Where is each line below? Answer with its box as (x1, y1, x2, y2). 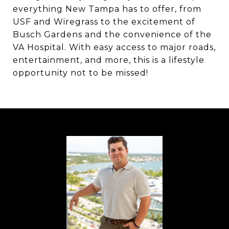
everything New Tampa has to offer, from (13, 4, 201, 14)
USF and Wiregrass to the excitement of (13, 17, 195, 27)
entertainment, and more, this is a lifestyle (13, 55, 204, 65)
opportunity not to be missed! (13, 68, 148, 78)
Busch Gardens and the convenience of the (13, 30, 212, 39)
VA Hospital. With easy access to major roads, (13, 42, 216, 52)
